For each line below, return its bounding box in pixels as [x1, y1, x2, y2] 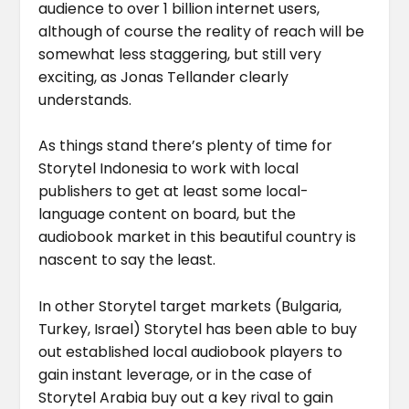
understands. [38, 89, 132, 110]
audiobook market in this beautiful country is [38, 226, 357, 248]
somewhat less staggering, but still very [38, 43, 322, 65]
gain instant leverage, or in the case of [38, 363, 313, 385]
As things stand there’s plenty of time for [38, 135, 333, 157]
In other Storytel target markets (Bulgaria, [38, 295, 342, 317]
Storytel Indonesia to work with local [38, 158, 299, 180]
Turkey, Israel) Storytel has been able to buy [38, 318, 358, 340]
